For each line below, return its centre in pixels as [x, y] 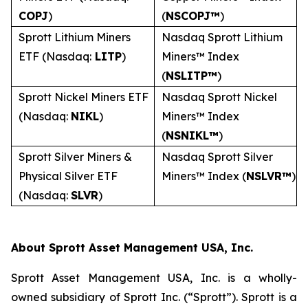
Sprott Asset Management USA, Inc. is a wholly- [154, 278]
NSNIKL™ [192, 135]
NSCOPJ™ [193, 16]
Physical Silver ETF [68, 176]
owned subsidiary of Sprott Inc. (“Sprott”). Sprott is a [154, 297]
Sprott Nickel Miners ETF [84, 97]
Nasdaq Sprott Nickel [219, 97]
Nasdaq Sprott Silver [217, 157]
